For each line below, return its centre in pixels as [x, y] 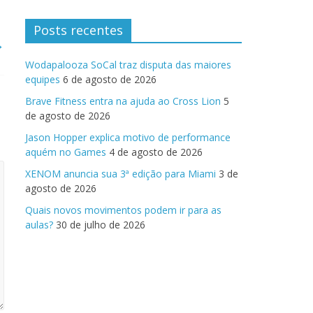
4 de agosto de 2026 [156, 152]
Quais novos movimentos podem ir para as [123, 210]
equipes [43, 79]
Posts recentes [78, 30]
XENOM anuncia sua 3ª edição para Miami [121, 174]
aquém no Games [66, 152]
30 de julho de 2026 [101, 225]
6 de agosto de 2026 [110, 79]
